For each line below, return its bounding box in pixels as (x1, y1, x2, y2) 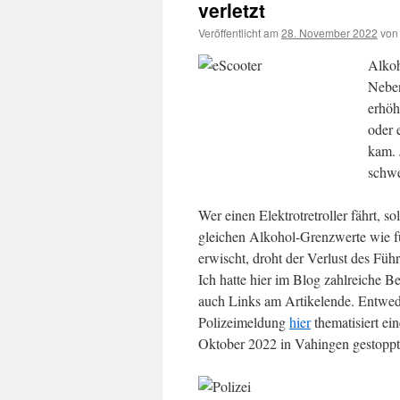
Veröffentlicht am (198, 25, 279, 40)
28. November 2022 (281, 25, 378, 40)
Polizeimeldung (198, 312, 289, 331)
